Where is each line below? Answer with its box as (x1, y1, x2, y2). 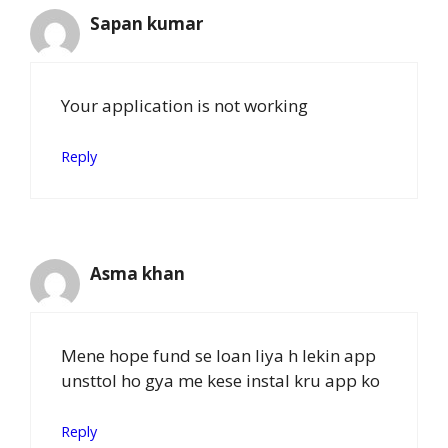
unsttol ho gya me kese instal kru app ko (61, 368, 380, 392)
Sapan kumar (90, 12, 203, 36)
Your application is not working (61, 93, 308, 117)
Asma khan (90, 262, 185, 286)
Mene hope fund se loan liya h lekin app (61, 343, 376, 367)
